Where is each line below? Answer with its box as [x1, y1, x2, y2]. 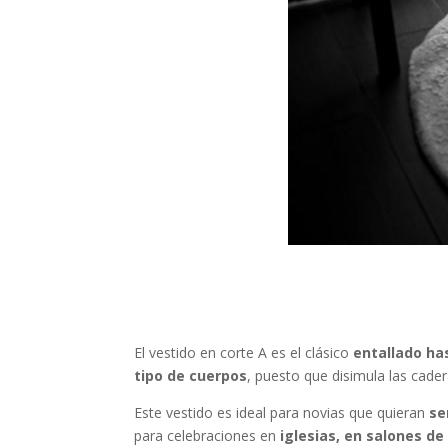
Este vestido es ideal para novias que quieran [134, 403, 430, 423]
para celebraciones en [134, 426, 281, 446]
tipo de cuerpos [134, 366, 248, 386]
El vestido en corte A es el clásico [134, 343, 354, 363]
